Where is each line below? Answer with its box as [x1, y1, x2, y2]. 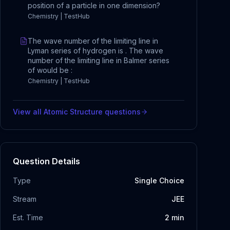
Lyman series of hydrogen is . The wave [28, 46, 163, 55]
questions [103, 107, 141, 116]
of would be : [28, 66, 72, 74]
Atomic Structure [44, 107, 103, 116]
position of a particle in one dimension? [28, 1, 160, 10]
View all [13, 107, 44, 116]
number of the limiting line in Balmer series [28, 56, 169, 65]
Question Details [13, 156, 80, 166]
